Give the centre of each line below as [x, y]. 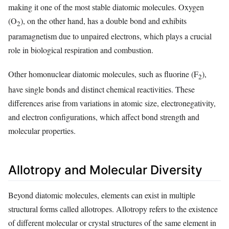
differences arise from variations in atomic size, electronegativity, [112, 103]
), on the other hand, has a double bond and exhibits [104, 21]
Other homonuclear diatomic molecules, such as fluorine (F [103, 74]
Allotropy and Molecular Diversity [105, 170]
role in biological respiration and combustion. [81, 50]
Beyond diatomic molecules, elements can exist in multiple [102, 195]
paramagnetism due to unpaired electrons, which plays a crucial [110, 36]
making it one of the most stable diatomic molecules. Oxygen [106, 7]
